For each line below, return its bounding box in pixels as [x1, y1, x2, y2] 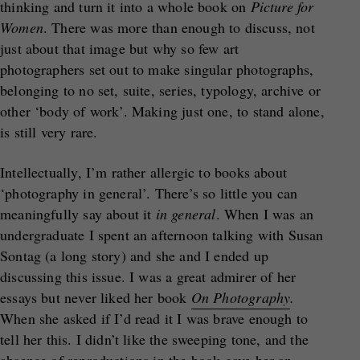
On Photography [190, 288, 291, 307]
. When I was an [215, 204, 314, 223]
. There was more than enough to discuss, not [43, 18, 315, 37]
